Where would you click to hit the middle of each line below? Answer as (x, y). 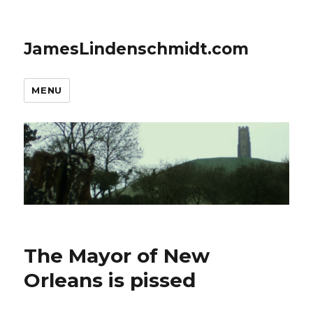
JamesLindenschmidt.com (137, 49)
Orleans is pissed (110, 281)
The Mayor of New (117, 256)
